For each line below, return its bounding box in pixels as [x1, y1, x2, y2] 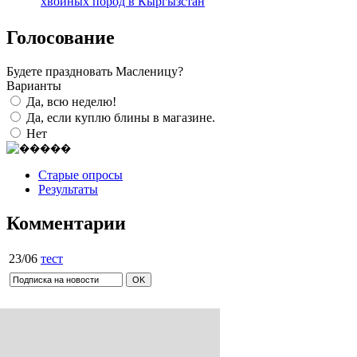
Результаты [38, 182, 98, 196]
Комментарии [6, 212, 126, 233]
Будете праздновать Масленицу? [6, 64, 183, 78]
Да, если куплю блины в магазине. [26, 110, 215, 124]
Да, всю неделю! [26, 94, 116, 108]
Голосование [6, 26, 115, 48]
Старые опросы [38, 167, 123, 182]
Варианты [6, 78, 61, 92]
